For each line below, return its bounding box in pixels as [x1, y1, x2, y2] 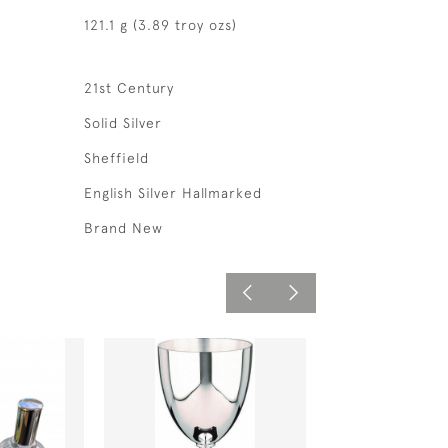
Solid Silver [83, 115, 162, 131]
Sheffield [83, 150, 149, 166]
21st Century [83, 80, 174, 96]
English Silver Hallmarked [83, 185, 262, 201]
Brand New [83, 220, 163, 236]
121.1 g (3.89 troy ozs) [83, 17, 237, 33]
